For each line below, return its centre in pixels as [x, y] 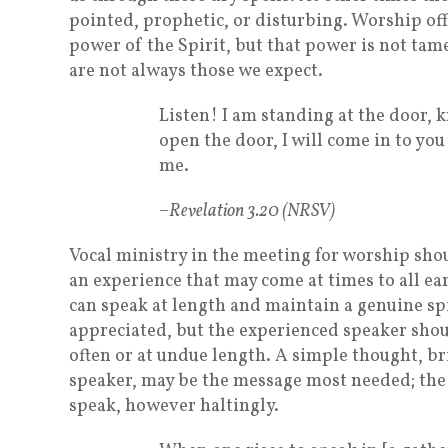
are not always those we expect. [196, 71]
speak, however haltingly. [174, 406]
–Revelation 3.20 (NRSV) [247, 211]
